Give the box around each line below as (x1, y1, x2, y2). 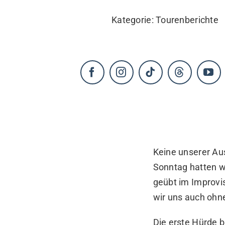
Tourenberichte (156, 15, 218, 26)
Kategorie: (111, 15, 156, 26)
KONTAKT (14, 12, 55, 23)
